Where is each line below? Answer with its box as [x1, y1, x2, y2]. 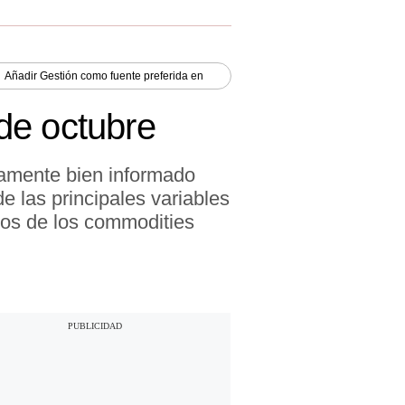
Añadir [5, 69, 40, 82]
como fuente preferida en [78, 69, 203, 82]
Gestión [40, 69, 78, 82]
